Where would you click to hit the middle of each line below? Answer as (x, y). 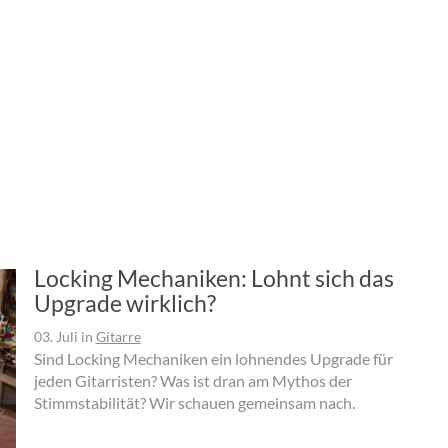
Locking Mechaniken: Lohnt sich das (213, 277)
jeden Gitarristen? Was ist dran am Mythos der (192, 380)
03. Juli (55, 336)
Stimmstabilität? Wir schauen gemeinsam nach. (194, 402)
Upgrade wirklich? (124, 302)
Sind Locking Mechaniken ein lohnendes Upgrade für (213, 358)
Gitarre (118, 336)
